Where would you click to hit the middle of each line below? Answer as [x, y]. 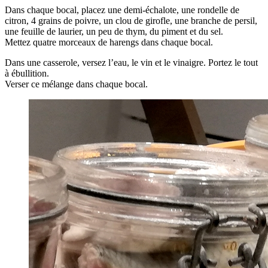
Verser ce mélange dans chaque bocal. [76, 84]
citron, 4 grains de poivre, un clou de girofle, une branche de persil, [131, 21]
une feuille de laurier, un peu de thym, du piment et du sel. [114, 32]
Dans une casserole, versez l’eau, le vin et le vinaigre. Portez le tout [131, 63]
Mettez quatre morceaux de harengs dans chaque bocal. [109, 42]
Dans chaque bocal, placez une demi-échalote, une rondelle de [122, 10]
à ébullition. [27, 74]
